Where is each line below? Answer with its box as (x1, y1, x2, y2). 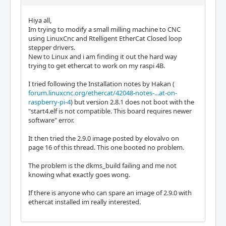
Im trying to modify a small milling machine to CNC (28, 25, 181, 34)
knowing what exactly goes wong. (28, 170, 130, 180)
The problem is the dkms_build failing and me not (28, 161, 177, 171)
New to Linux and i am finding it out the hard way (28, 52, 177, 62)
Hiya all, (28, 16, 51, 25)
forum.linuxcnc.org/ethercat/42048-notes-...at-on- (28, 88, 177, 98)
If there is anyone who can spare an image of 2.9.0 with (28, 188, 192, 198)
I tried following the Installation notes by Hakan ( (28, 79, 175, 89)
